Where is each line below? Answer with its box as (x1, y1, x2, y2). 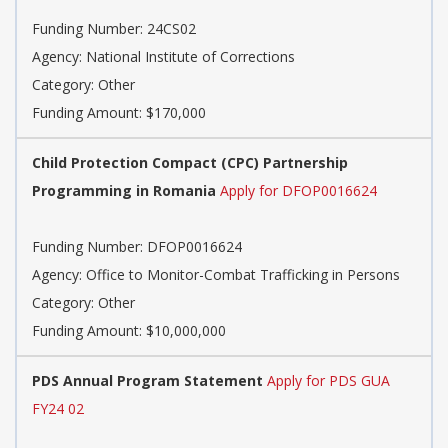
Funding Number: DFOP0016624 (32, 237, 242, 257)
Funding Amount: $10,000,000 (32, 321, 226, 341)
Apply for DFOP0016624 (220, 181, 377, 201)
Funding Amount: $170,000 (32, 103, 206, 123)
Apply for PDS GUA (267, 371, 390, 391)
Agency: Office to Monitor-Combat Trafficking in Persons (32, 265, 400, 285)
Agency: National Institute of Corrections (32, 47, 295, 67)
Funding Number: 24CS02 (32, 19, 196, 39)
